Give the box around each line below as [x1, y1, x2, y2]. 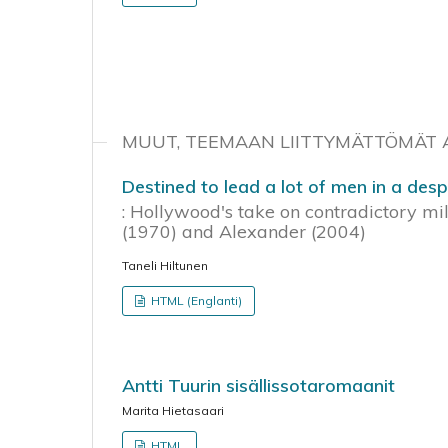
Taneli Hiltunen [122, 257, 208, 273]
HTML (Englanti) [148, 292, 242, 308]
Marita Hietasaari [122, 402, 224, 418]
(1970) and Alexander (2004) [122, 219, 366, 243]
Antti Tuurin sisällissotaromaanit [122, 373, 395, 397]
